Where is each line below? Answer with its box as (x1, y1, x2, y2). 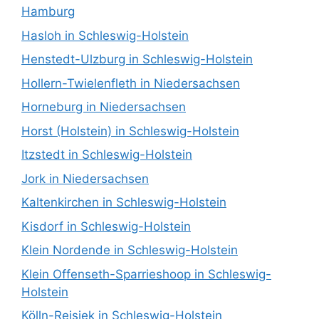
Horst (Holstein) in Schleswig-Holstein (21, 123, 239, 138)
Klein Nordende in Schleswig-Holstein (21, 243, 238, 258)
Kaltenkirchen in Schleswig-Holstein (21, 195, 226, 210)
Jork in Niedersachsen (21, 171, 149, 186)
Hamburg (21, 4, 75, 19)
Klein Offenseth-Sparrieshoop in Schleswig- (21, 266, 271, 281)
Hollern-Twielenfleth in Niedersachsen (21, 75, 240, 90)
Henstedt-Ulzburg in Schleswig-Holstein (21, 52, 253, 67)
